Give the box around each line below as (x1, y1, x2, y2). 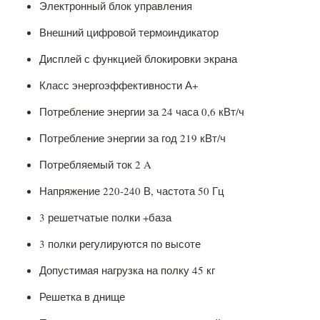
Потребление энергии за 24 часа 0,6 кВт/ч (39, 104, 248, 119)
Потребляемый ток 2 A (39, 156, 151, 171)
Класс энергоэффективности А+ (39, 77, 198, 92)
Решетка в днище (39, 289, 125, 304)
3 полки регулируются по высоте (39, 236, 201, 251)
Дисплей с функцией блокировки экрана (39, 51, 237, 66)
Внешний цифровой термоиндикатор (39, 24, 219, 39)
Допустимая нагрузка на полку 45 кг (39, 262, 215, 277)
